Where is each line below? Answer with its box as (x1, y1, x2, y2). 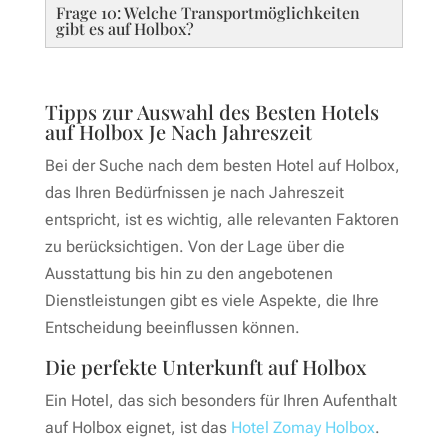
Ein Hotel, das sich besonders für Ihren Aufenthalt (44, 390, 397, 410)
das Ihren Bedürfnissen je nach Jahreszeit (44, 182, 344, 202)
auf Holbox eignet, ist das (44, 417, 231, 437)
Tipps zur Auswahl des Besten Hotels (44, 97, 379, 125)
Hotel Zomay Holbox (230, 417, 375, 437)
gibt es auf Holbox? (55, 17, 194, 39)
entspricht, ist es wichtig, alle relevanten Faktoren (44, 209, 399, 229)
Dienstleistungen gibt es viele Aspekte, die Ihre (44, 290, 379, 310)
